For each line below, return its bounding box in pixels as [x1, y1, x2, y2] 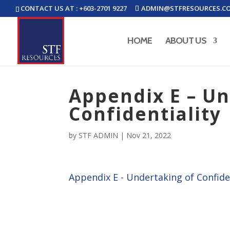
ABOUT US [165, 35, 206, 46]
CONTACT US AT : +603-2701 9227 [21, 3, 127, 13]
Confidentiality [69, 102, 222, 126]
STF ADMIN [79, 130, 119, 140]
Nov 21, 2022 [126, 130, 171, 140]
